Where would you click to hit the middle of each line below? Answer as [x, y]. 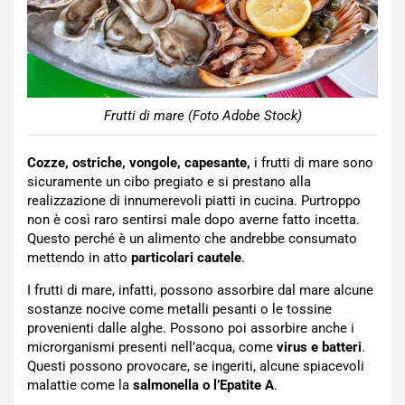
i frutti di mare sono [312, 163]
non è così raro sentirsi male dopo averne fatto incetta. [193, 220]
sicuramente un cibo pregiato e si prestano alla [169, 182]
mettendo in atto [79, 258]
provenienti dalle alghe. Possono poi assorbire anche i [191, 329]
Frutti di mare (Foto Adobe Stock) [202, 116]
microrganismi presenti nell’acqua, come [152, 348]
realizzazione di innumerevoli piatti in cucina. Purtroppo [194, 201]
